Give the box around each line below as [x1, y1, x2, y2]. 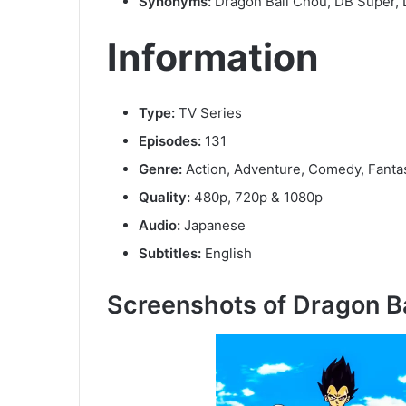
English [201, 245, 252, 263]
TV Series [175, 104, 242, 122]
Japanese [180, 217, 246, 235]
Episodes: [139, 132, 201, 150]
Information [107, 34, 319, 80]
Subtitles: [139, 245, 201, 263]
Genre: [139, 160, 182, 179]
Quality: [139, 188, 194, 207]
